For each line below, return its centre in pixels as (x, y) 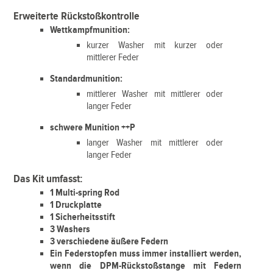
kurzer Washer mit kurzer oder (155, 45)
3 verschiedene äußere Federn (109, 242)
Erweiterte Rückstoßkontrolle (77, 16)
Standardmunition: (87, 79)
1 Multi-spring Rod (85, 193)
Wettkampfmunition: (90, 30)
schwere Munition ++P (93, 128)
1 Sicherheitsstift (83, 217)
